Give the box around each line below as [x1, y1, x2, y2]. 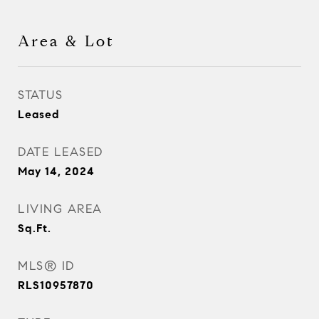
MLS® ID [18, 258, 75, 273]
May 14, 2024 [18, 164, 95, 178]
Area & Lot [18, 32, 115, 51]
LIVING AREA [18, 202, 103, 216]
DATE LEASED [18, 145, 103, 159]
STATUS [18, 88, 63, 103]
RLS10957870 [18, 278, 94, 292]
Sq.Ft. [18, 221, 51, 235]
